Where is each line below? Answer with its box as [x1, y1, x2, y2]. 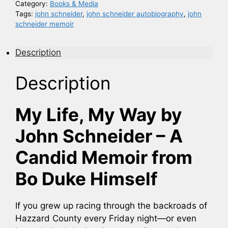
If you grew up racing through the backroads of [15, 200, 207, 211]
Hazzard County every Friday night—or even [15, 213, 196, 223]
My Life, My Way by [15, 103, 182, 125]
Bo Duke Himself [15, 167, 158, 189]
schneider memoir [15, 20, 74, 28]
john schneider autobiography [87, 10, 184, 18]
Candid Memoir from [15, 146, 192, 168]
